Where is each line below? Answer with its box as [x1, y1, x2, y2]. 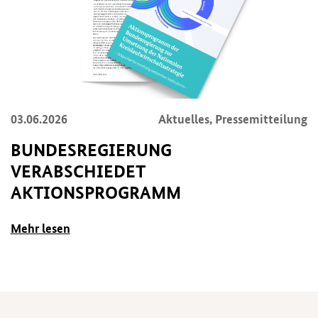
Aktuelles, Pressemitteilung [158, 110, 308, 127]
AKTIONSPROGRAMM [10, 182, 181, 204]
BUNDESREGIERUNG [10, 139, 172, 161]
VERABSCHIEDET [10, 160, 145, 182]
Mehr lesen [10, 219, 70, 236]
